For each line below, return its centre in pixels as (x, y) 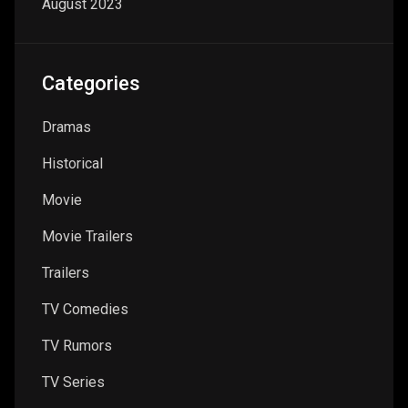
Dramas (66, 127)
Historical (72, 164)
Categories (91, 84)
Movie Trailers (87, 237)
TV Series (73, 382)
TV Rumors (77, 346)
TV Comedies (85, 310)
